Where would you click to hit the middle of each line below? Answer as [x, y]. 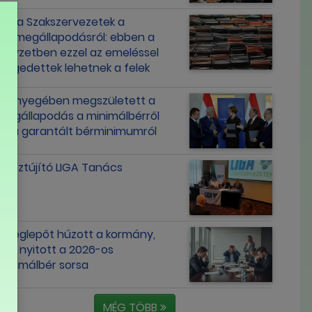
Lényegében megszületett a [80, 100]
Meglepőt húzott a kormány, [80, 234]
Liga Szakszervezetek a [64, 22]
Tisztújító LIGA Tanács [63, 167]
